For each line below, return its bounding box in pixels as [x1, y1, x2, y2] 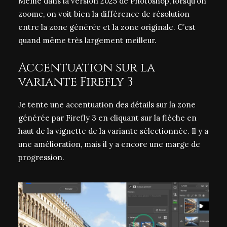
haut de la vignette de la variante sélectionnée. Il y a [18, 126, 208, 136]
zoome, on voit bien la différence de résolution [18, 9, 190, 19]
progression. [18, 153, 64, 162]
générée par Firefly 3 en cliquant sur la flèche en [18, 113, 197, 123]
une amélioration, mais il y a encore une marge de [18, 139, 200, 149]
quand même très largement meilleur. [18, 35, 157, 45]
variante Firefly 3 [18, 74, 133, 90]
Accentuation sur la [18, 60, 155, 76]
